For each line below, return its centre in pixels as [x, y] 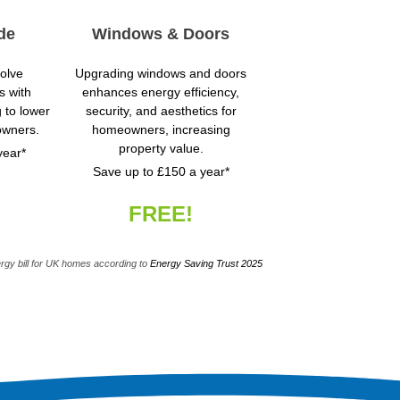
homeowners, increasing [161, 130]
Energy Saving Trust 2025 [206, 264]
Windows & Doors [161, 34]
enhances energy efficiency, [161, 92]
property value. [161, 149]
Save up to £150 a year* [161, 172]
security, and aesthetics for [161, 111]
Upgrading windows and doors [161, 74]
